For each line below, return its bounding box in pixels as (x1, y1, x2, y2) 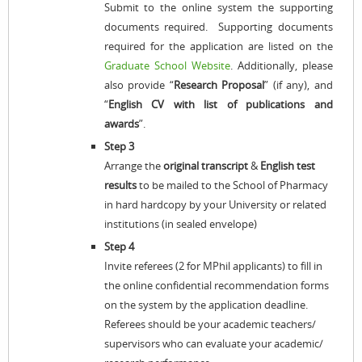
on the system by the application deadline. (103, 297, 308, 312)
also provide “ (103, 78, 174, 92)
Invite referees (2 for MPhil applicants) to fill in (103, 259, 322, 273)
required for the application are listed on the (103, 39, 333, 53)
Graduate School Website (103, 58, 230, 73)
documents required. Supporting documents (103, 19, 333, 34)
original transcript (162, 158, 250, 173)
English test (257, 158, 315, 173)
